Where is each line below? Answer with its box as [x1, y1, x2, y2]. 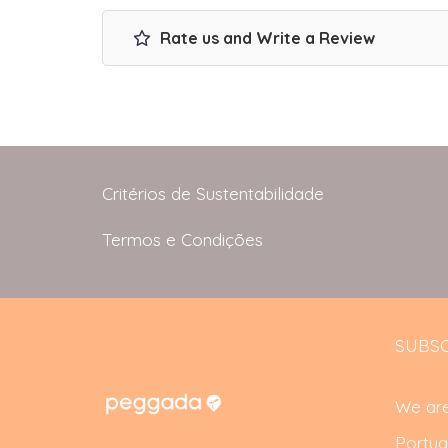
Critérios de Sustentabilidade [102, 182, 324, 204]
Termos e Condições [102, 228, 263, 250]
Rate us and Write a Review [156, 27, 375, 48]
